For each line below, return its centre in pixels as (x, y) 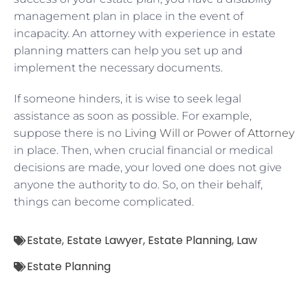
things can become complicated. (105, 201)
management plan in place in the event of (129, 16)
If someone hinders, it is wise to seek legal (128, 98)
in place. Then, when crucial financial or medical (143, 150)
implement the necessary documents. (120, 67)
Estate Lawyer (105, 240)
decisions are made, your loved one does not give (148, 167)
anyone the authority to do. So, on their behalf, (138, 184)
